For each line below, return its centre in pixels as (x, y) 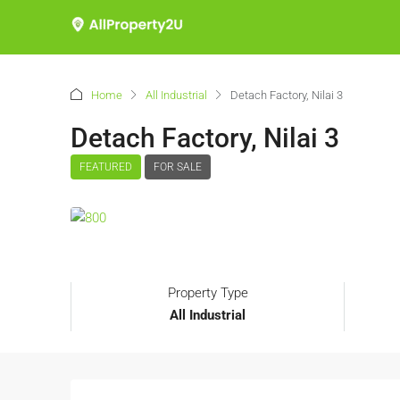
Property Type (208, 293)
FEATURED (106, 167)
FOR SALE (178, 167)
